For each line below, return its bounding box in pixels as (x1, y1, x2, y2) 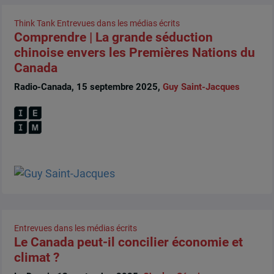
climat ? (13, 250, 59, 265)
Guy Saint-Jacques (162, 81, 240, 93)
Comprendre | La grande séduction (13, 29, 213, 45)
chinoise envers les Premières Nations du (13, 45, 255, 60)
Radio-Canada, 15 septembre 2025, (13, 81, 163, 93)
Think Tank (13, 18, 55, 28)
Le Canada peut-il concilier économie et (13, 234, 243, 250)
